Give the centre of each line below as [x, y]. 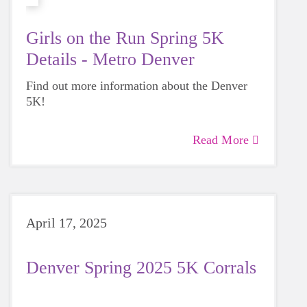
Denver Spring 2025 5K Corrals [141, 268]
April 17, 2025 [66, 223]
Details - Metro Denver [110, 59]
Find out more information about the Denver [137, 86]
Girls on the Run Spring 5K [125, 38]
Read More [220, 140]
